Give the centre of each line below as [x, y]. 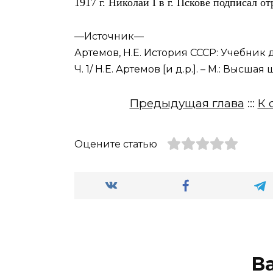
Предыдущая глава [187, 104]
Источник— [114, 37]
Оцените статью [116, 144]
